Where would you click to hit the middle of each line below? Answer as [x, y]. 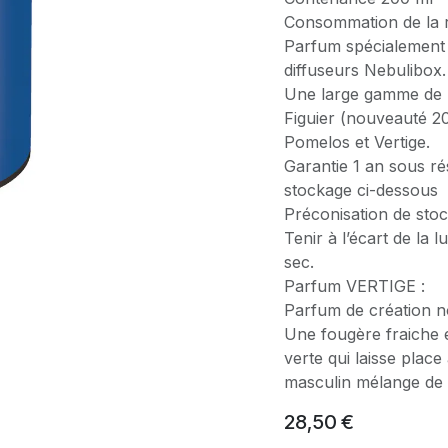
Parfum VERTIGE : [354, 286]
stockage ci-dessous [361, 190]
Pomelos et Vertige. [357, 142]
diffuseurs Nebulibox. [365, 70]
